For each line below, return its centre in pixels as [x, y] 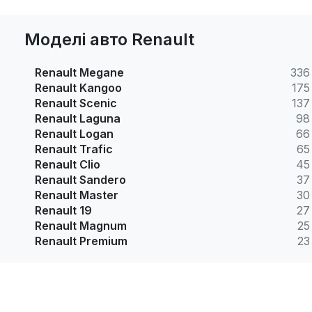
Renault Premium [81, 241]
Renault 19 [63, 211]
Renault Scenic [76, 103]
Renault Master [77, 195]
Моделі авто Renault [109, 40]
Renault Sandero [80, 180]
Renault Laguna [78, 119]
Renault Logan [74, 134]
